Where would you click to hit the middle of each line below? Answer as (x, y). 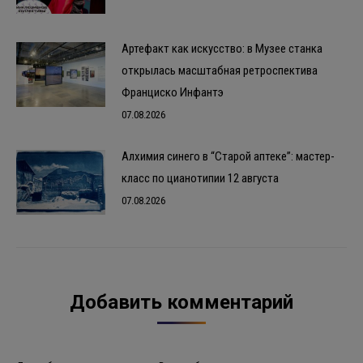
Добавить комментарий (181, 303)
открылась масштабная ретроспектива (220, 71)
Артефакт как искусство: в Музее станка (222, 49)
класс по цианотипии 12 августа (200, 179)
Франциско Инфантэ (173, 93)
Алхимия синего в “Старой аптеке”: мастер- (228, 157)
